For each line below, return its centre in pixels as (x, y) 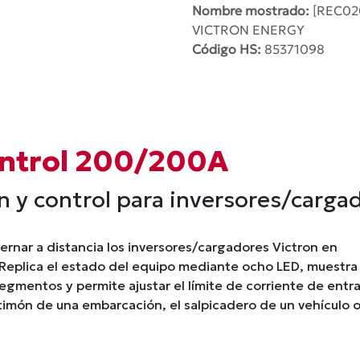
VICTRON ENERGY (248, 30)
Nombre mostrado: (252, 10)
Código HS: (228, 49)
